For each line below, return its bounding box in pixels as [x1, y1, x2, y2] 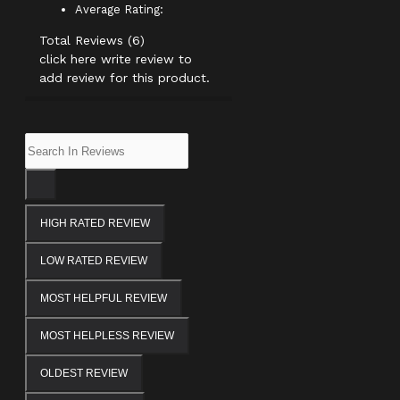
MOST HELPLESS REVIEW [40, 329, 174, 343]
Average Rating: [75, 3, 163, 17]
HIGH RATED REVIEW [40, 217, 150, 230]
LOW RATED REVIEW [40, 254, 147, 268]
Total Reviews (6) [39, 33, 145, 48]
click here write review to [39, 52, 192, 67]
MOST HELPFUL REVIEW [40, 292, 167, 305]
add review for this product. [39, 71, 210, 86]
